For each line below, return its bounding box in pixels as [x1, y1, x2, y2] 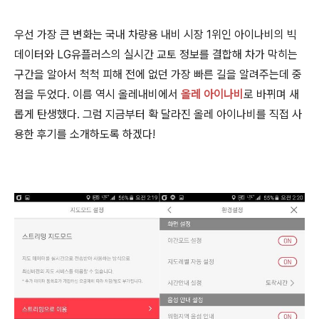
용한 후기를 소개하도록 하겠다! [14, 127, 155, 142]
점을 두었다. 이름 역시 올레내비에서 [14, 88, 181, 102]
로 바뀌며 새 [244, 88, 299, 102]
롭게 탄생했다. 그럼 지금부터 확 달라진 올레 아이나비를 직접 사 [14, 108, 302, 122]
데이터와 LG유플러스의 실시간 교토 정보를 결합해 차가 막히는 [14, 48, 298, 62]
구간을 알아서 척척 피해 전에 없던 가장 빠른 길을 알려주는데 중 [14, 68, 302, 82]
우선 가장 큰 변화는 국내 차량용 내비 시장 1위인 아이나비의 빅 [14, 28, 297, 42]
